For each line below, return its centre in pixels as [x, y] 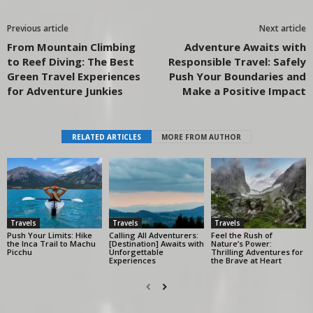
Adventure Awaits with [245, 46]
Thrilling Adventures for [257, 252]
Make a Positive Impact [244, 90]
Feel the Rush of [241, 235]
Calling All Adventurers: [153, 235]
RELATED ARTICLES [107, 137]
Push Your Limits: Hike [50, 235]
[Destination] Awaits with [156, 244]
